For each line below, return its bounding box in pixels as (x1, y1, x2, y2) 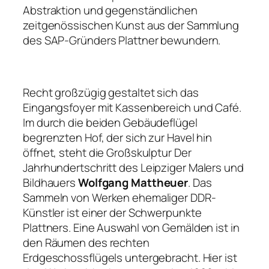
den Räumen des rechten (23, 235, 150, 251)
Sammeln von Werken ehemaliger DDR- (23, 190, 216, 206)
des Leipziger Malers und (116, 160, 244, 176)
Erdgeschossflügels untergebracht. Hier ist (23, 250, 237, 266)
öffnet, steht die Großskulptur (23, 145, 174, 161)
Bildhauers (23, 175, 78, 191)
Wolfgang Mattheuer (77, 175, 189, 191)
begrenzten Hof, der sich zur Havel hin (23, 130, 213, 146)
